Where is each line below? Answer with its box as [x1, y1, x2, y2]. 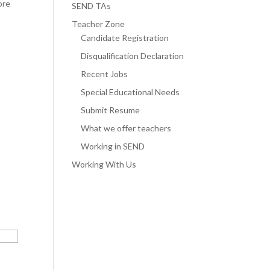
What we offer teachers [81, 123, 172, 134]
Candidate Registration [81, 33, 169, 43]
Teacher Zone [72, 19, 125, 30]
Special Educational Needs [81, 87, 180, 98]
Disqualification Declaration [81, 51, 184, 61]
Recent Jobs [81, 69, 128, 80]
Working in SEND [81, 141, 145, 152]
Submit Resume [81, 105, 140, 116]
